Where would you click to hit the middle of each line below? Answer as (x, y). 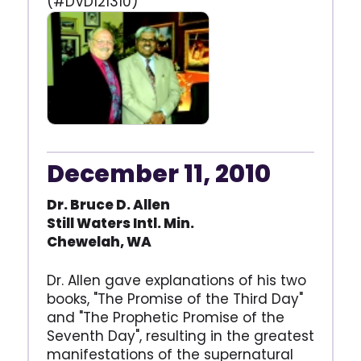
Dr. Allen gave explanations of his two (176, 281)
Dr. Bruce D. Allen (108, 205)
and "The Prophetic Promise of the (165, 318)
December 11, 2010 (158, 174)
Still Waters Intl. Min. (120, 224)
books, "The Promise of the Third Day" (174, 299)
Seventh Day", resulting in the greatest (180, 336)
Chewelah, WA (99, 242)
